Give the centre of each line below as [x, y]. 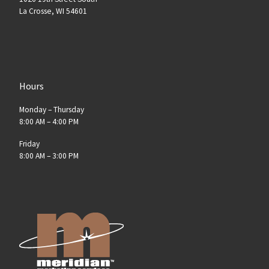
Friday [29, 144]
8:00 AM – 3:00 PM [49, 156]
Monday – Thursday [51, 110]
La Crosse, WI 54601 [53, 11]
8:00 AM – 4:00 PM [49, 122]
